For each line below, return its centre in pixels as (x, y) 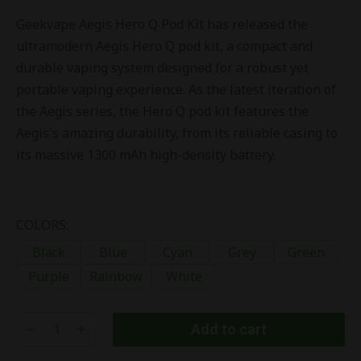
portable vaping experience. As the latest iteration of (176, 90)
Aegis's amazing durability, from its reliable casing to (177, 133)
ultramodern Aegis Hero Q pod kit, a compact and (164, 46)
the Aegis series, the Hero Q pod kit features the (162, 112)
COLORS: (42, 225)
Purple (48, 277)
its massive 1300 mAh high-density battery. (146, 155)
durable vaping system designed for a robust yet (162, 68)
